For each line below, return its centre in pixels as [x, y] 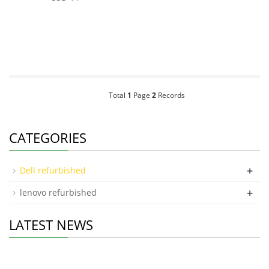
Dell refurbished [53, 170]
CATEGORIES [48, 138]
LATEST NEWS [51, 225]
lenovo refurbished [58, 192]
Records [170, 95]
